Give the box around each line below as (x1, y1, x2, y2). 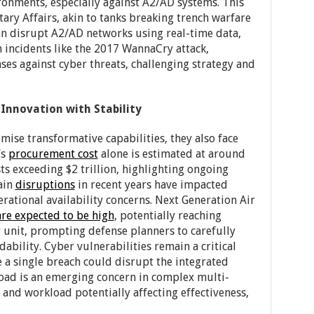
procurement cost (8, 147, 98, 161)
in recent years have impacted (74, 178, 228, 191)
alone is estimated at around (97, 147, 245, 161)
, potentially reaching (114, 209, 221, 222)
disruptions (15, 178, 75, 191)
